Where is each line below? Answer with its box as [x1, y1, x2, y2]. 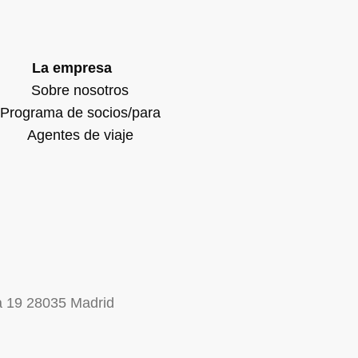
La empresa [32, 59, 113, 76]
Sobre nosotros [31, 82, 129, 98]
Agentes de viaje [26, 126, 133, 143]
